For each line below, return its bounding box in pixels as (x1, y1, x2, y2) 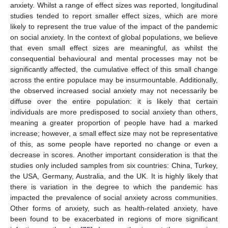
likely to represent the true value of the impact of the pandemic (10, 22, 218, 31)
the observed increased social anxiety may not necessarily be (10, 87, 218, 95)
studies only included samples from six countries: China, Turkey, (10, 161, 218, 170)
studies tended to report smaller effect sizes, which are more (10, 12, 218, 20)
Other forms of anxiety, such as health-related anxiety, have (10, 204, 218, 213)
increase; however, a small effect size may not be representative (10, 129, 218, 138)
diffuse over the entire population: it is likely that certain (10, 97, 218, 106)
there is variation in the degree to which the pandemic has (10, 183, 218, 191)
